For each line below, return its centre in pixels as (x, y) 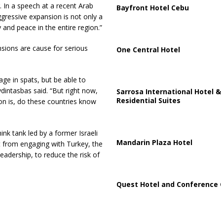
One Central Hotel (148, 49)
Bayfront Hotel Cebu (152, 7)
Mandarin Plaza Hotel (154, 142)
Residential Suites (148, 100)
